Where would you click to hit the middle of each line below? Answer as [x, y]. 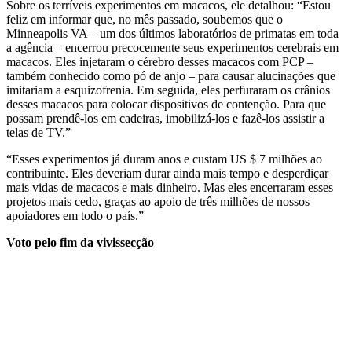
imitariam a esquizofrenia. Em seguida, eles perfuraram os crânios [168, 90]
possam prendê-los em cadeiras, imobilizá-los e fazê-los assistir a [165, 118]
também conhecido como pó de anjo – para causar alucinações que [171, 75]
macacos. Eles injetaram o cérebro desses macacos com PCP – [160, 61]
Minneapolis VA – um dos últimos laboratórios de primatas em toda [172, 33]
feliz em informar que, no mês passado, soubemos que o [145, 19]
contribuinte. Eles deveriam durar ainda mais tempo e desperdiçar [167, 173]
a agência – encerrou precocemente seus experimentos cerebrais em [172, 47]
